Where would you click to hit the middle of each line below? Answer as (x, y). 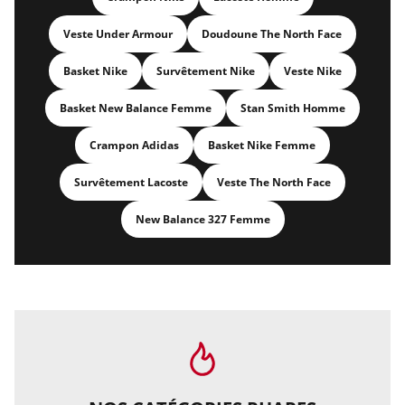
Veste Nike (313, 71)
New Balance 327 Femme (202, 219)
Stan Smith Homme (293, 108)
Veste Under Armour (118, 34)
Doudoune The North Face (272, 34)
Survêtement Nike (206, 71)
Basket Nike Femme (262, 145)
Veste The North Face (274, 182)
